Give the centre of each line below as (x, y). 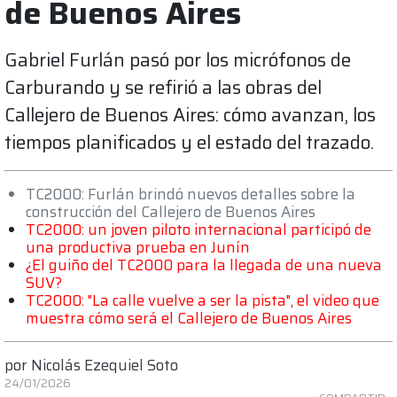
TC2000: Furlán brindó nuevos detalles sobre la (191, 194)
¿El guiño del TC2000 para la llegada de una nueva (204, 265)
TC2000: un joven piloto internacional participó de (198, 229)
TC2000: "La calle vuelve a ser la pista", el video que (202, 300)
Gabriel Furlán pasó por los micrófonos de (178, 59)
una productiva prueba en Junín (138, 247)
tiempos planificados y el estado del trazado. (189, 142)
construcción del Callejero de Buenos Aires (171, 211)
